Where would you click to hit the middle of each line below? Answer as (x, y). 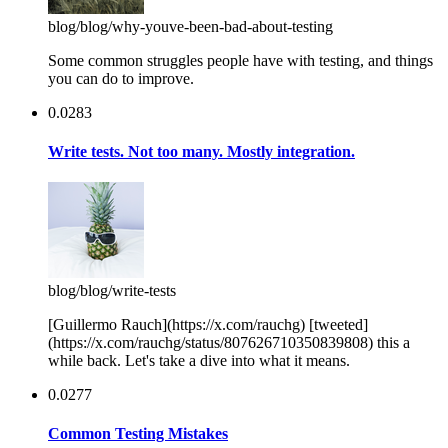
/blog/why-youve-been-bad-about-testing (204, 26)
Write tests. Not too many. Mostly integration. (201, 151)
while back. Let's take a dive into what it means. (199, 361)
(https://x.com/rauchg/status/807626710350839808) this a (229, 343)
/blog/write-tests (126, 291)
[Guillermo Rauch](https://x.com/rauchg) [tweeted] (208, 325)
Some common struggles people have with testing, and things (240, 60)
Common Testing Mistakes (138, 434)
